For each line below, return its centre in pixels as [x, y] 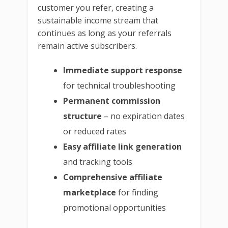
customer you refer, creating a [96, 7]
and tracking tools [98, 162]
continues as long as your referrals [105, 33]
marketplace [90, 192]
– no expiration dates [144, 116]
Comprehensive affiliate [113, 177]
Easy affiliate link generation [123, 146]
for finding [137, 192]
